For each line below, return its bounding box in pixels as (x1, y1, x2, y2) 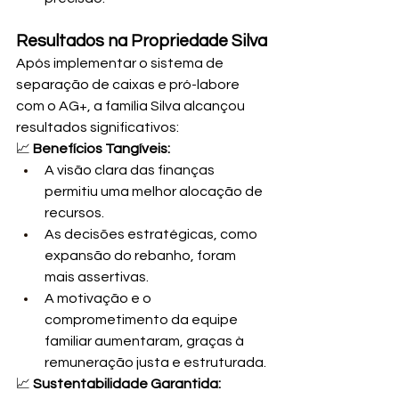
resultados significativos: (16, 119, 179, 134)
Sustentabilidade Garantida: (33, 376, 221, 391)
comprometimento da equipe (45, 312, 240, 327)
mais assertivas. (45, 269, 149, 284)
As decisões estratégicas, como (45, 226, 260, 241)
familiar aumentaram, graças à (45, 333, 247, 348)
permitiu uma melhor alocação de (45, 183, 265, 199)
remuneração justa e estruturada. (45, 354, 266, 370)
